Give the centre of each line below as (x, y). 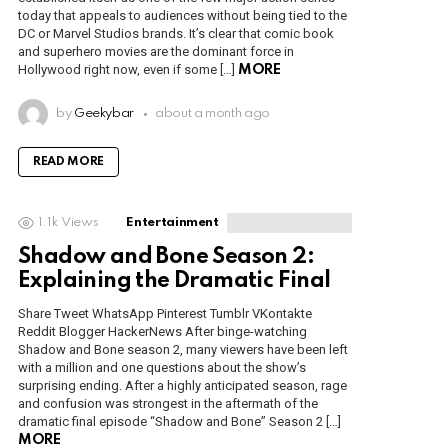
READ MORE (69, 162)
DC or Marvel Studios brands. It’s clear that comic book (176, 34)
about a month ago (212, 114)
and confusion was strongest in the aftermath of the (168, 404)
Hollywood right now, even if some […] (128, 70)
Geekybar (104, 114)
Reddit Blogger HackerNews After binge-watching (162, 332)
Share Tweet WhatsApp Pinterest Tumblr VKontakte (165, 314)
